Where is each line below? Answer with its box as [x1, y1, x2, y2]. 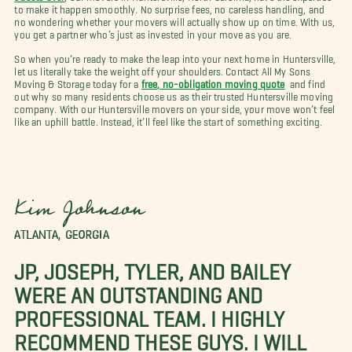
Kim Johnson [14, 200, 145, 225]
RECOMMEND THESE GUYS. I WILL [14, 329, 307, 344]
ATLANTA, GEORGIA [14, 227, 109, 242]
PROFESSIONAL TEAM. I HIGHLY [14, 306, 285, 321]
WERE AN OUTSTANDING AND [14, 282, 263, 297]
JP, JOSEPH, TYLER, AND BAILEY [14, 258, 291, 273]
